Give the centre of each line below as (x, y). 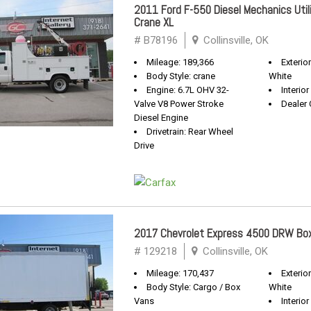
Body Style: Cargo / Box (193, 287)
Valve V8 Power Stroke (179, 104)
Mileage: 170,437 (180, 273)
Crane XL (154, 22)
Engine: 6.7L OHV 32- (188, 90)
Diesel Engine (161, 118)
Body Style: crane (181, 76)
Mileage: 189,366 (180, 62)
